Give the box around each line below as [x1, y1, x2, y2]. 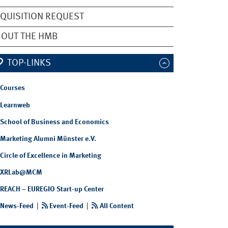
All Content [99, 202, 134, 210]
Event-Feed [49, 202, 84, 210]
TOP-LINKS [7, 59, 51, 68]
